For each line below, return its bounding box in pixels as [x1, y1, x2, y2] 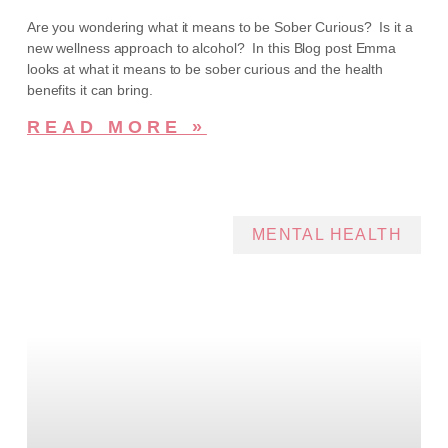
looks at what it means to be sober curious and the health [26, 60, 384, 77]
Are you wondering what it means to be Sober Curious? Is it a [26, 18, 413, 35]
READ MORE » [26, 116, 207, 137]
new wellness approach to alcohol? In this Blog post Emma [26, 39, 397, 56]
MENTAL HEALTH [251, 226, 402, 244]
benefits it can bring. [26, 81, 153, 98]
